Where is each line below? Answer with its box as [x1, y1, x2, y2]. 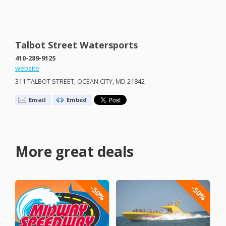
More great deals [15, 142, 134, 161]
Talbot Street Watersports [15, 38, 138, 51]
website [15, 64, 39, 73]
